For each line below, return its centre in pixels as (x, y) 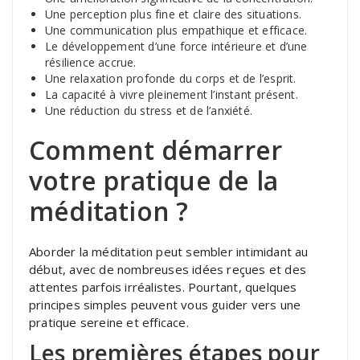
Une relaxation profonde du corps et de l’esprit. (171, 78)
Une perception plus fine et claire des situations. (173, 14)
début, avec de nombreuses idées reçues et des (168, 269)
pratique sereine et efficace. (109, 322)
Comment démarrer (156, 149)
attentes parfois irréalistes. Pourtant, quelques (163, 286)
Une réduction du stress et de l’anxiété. (149, 110)
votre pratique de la (153, 180)
